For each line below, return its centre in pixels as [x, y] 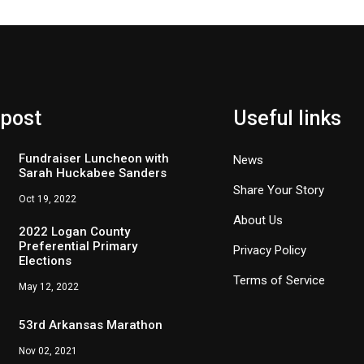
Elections [45, 261]
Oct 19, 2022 [48, 199]
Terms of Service [279, 280]
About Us [258, 220]
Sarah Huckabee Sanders [93, 173]
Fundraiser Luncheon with [94, 158]
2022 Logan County [75, 232]
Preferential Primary [78, 246]
